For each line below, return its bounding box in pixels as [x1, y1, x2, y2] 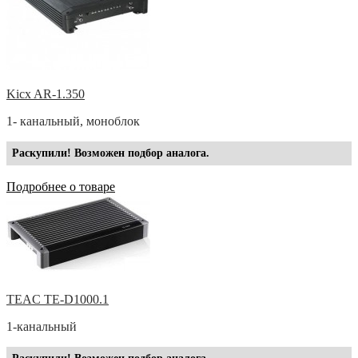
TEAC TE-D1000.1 [6, 292, 109, 306]
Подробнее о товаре [6, 179, 115, 193]
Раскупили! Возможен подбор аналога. [12, 146, 209, 159]
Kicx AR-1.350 [6, 86, 85, 101]
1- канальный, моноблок [6, 113, 140, 128]
